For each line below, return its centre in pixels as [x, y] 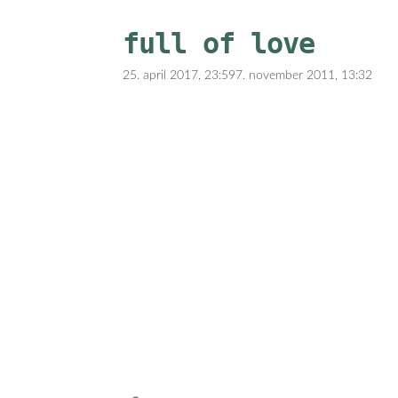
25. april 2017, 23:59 [179, 75]
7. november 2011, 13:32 [304, 75]
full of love [219, 43]
